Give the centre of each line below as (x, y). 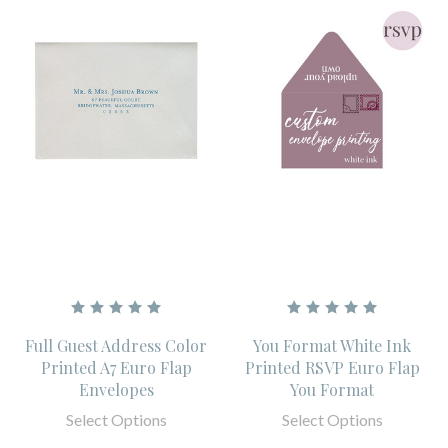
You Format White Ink (332, 345)
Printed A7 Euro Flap (116, 367)
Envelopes (116, 389)
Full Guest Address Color (116, 345)
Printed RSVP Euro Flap (332, 367)
